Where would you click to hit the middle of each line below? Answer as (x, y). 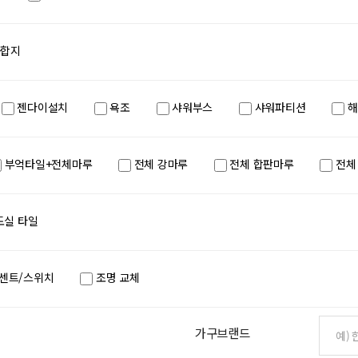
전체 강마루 (159, 163)
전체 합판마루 (260, 163)
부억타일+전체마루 (47, 163)
